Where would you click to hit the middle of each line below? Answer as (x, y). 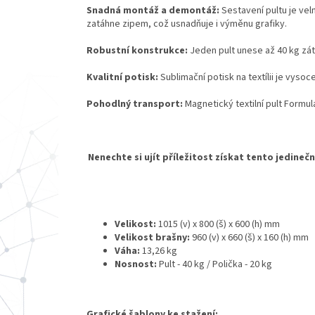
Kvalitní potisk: (122, 77)
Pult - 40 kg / (186, 264)
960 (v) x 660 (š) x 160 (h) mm (249, 237)
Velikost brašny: (152, 237)
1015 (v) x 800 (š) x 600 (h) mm (218, 224)
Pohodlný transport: (135, 104)
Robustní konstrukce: (137, 50)
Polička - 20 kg (242, 264)
